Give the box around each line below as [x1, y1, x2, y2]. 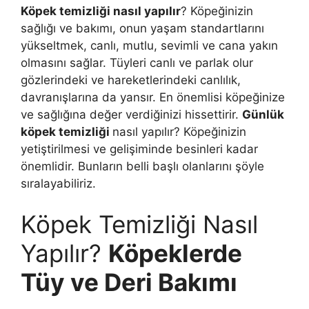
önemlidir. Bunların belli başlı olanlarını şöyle [21, 159, 264, 173]
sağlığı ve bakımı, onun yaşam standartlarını [21, 21, 264, 35]
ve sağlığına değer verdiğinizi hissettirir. [21, 107, 242, 121]
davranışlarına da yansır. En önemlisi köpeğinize [21, 90, 285, 104]
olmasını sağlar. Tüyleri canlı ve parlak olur [21, 55, 253, 70]
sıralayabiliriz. [21, 176, 96, 190]
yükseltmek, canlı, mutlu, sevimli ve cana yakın [21, 38, 278, 52]
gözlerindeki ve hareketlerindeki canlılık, [21, 72, 241, 87]
